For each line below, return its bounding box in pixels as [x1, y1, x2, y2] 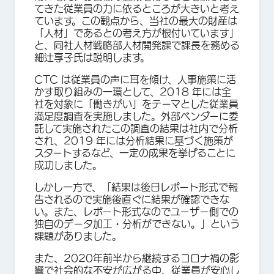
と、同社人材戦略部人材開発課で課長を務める [34, 40, 240, 50]
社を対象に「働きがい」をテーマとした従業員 [34, 99, 239, 109]
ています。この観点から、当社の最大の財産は [34, 16, 237, 26]
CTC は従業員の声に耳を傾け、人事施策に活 [34, 75, 236, 84]
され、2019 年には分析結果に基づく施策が [34, 136, 233, 146]
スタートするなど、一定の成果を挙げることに [34, 148, 235, 158]
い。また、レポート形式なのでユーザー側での [34, 207, 239, 217]
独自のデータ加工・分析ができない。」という [34, 219, 240, 229]
